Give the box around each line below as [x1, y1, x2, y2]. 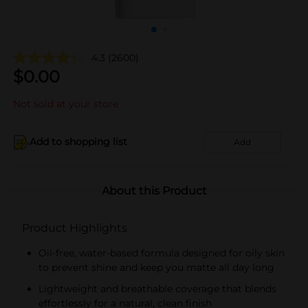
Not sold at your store [13, 97, 118, 110]
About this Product [101, 184, 207, 197]
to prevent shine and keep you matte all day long [38, 261, 274, 274]
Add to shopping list [30, 135, 127, 148]
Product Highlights [22, 221, 127, 234]
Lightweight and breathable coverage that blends [38, 282, 276, 295]
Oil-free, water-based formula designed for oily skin [38, 246, 285, 259]
